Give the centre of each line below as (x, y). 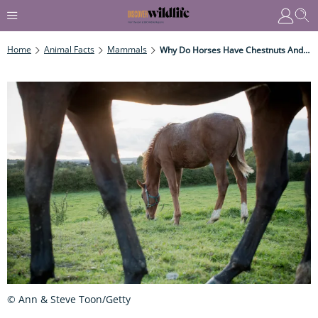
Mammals (127, 49)
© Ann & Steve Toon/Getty (69, 299)
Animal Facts (69, 49)
